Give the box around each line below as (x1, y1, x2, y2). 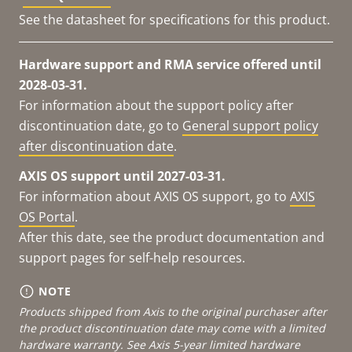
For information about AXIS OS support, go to (19, 187, 290, 205)
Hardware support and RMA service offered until (19, 55, 321, 73)
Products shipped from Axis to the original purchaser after (19, 303, 327, 319)
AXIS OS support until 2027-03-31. (19, 167, 225, 185)
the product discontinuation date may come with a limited (19, 320, 325, 335)
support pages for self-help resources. (19, 248, 245, 266)
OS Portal (19, 207, 75, 225)
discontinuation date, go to (19, 116, 182, 134)
